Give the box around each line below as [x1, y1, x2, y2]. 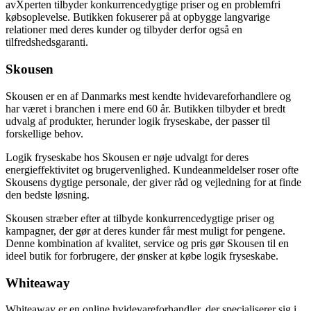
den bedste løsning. [6, 188, 90, 201]
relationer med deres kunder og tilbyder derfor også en [6, 24, 242, 36]
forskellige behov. [6, 127, 83, 140]
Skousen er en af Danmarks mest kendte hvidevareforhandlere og [6, 90, 291, 102]
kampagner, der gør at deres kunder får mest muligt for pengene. [6, 224, 285, 237]
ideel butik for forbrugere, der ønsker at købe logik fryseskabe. [6, 249, 278, 262]
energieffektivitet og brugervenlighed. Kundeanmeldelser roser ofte [6, 163, 299, 176]
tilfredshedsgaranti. [6, 36, 88, 49]
